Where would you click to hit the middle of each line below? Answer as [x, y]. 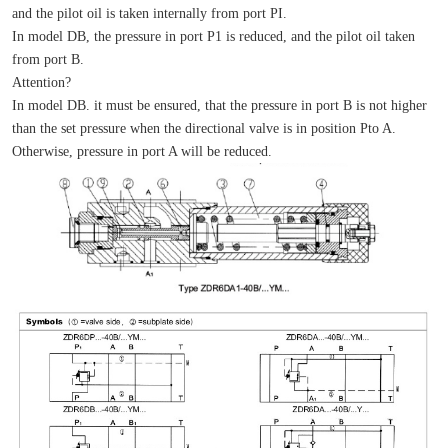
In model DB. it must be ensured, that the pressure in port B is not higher [219, 104]
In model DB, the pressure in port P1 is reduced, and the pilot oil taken [213, 35]
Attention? [41, 81]
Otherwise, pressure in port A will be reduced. [141, 150]
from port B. [47, 58]
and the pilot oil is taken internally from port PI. [149, 12]
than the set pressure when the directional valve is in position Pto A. [203, 127]
